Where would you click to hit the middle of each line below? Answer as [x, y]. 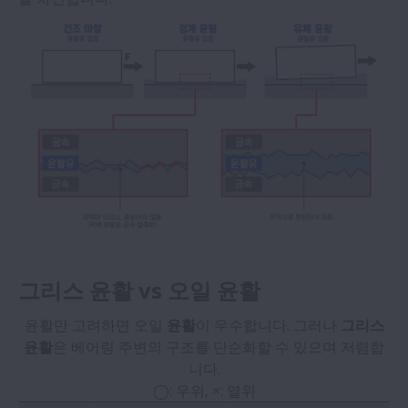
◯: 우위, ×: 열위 [204, 391]
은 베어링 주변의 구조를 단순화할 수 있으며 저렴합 [219, 347]
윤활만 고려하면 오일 [95, 326]
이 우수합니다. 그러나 [268, 326]
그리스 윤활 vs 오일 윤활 [139, 291]
